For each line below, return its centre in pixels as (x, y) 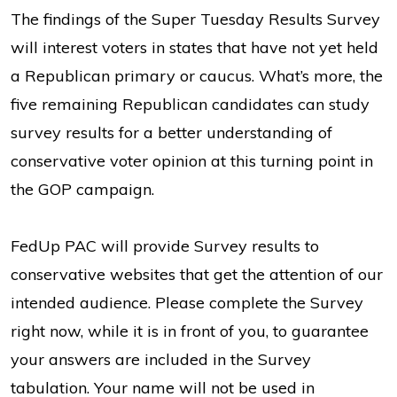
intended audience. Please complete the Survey (187, 303)
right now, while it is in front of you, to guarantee (190, 331)
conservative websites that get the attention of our (197, 274)
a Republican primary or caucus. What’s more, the (197, 76)
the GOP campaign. (82, 189)
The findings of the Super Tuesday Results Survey (195, 19)
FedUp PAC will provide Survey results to (165, 246)
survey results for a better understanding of (171, 132)
